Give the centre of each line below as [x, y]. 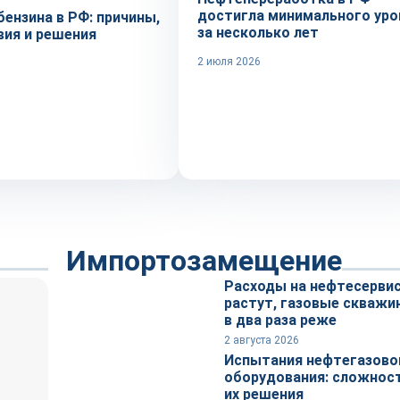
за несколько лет [258, 33]
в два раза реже [280, 320]
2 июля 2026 [229, 62]
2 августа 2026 [262, 340]
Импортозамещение [204, 261]
